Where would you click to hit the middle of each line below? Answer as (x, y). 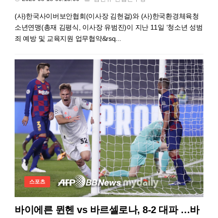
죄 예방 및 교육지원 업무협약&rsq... (68, 38)
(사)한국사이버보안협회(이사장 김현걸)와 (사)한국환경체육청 (107, 16)
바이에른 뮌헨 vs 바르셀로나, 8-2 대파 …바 (107, 209)
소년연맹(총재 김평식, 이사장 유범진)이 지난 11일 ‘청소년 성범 (109, 27)
